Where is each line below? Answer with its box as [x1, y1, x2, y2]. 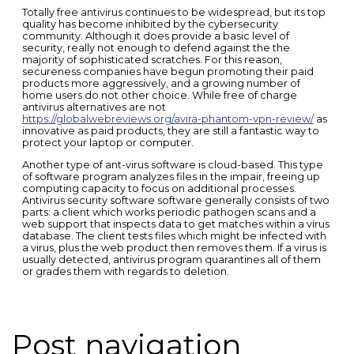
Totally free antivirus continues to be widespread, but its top [21, 6, 326, 19]
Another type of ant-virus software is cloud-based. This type [21, 158, 323, 171]
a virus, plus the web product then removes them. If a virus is [21, 241, 326, 254]
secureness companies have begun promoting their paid [21, 66, 314, 78]
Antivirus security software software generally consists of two [21, 194, 330, 206]
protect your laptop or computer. [21, 137, 194, 149]
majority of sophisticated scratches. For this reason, [21, 54, 282, 66]
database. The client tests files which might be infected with [21, 229, 326, 242]
